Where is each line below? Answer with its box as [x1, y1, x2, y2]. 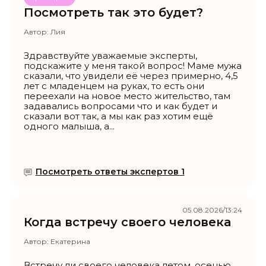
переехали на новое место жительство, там [24, 90, 230, 102]
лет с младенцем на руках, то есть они [24, 80, 204, 92]
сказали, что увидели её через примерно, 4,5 [24, 70, 238, 82]
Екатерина [50, 237, 90, 246]
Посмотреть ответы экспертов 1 [35, 166, 185, 178]
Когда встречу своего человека [24, 215, 231, 230]
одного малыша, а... [24, 121, 115, 132]
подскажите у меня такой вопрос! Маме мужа [24, 60, 242, 72]
